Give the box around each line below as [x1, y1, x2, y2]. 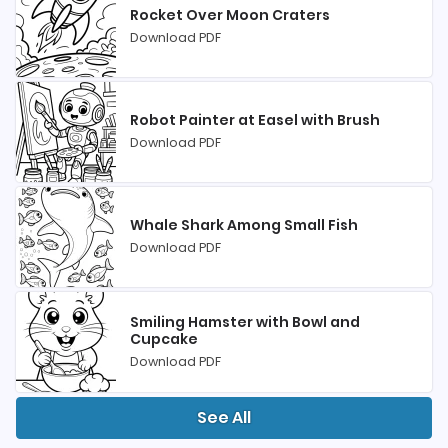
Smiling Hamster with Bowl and [130, 311, 360, 332]
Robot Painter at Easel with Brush [130, 110, 380, 130]
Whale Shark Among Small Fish [130, 215, 358, 235]
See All [197, 406, 251, 429]
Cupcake [130, 328, 198, 349]
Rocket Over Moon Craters [130, 5, 330, 25]
